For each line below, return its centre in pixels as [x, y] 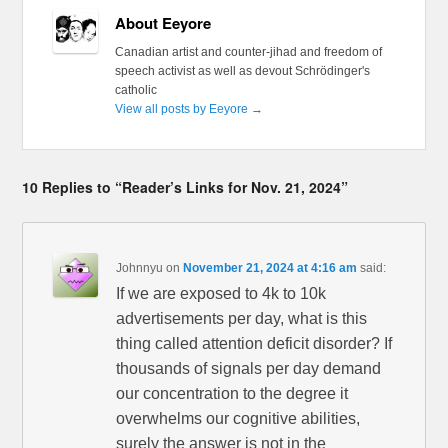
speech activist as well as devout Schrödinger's [242, 70]
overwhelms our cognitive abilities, [238, 418]
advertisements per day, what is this [242, 318]
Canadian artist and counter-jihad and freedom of [248, 51]
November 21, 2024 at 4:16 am [270, 267]
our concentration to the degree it [232, 393]
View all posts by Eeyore [182, 108]
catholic [135, 89]
